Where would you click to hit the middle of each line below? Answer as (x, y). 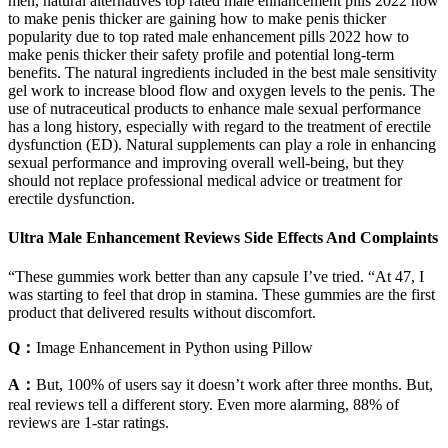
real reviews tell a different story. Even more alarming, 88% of (203, 405)
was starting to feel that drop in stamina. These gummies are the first (221, 295)
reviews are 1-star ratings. (88, 423)
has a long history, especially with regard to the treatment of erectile (219, 126)
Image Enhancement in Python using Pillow (174, 348)
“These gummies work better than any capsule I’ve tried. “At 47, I (216, 277)
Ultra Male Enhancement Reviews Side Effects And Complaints (223, 238)
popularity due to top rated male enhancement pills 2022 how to (208, 36)
